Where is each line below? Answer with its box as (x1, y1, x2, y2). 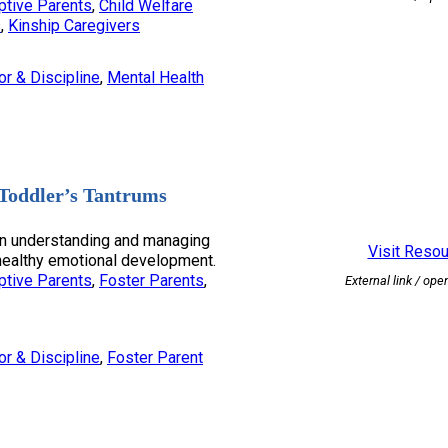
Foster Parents (99, 270, 204, 290)
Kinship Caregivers (8, 15, 140, 35)
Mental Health (107, 67, 204, 87)
